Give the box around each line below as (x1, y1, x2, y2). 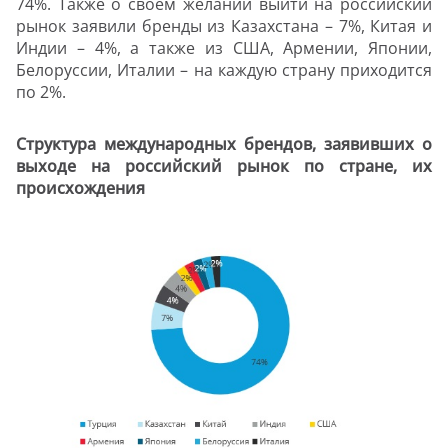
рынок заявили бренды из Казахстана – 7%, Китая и (16, 15, 432, 38)
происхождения (16, 177, 145, 200)
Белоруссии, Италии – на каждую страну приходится (16, 59, 432, 82)
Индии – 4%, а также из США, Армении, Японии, (16, 37, 432, 60)
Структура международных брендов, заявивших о (16, 133, 432, 156)
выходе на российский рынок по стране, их (16, 155, 432, 178)
